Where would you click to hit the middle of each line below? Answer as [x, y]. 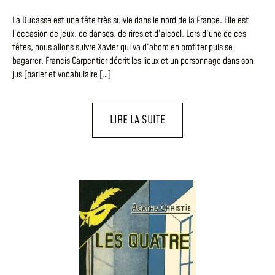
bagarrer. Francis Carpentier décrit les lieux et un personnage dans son [133, 61]
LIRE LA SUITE [137, 120]
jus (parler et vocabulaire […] [62, 74]
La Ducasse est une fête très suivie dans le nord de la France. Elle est [130, 20]
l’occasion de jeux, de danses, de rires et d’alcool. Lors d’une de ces [129, 34]
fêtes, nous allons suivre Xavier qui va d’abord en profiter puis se [122, 47]
